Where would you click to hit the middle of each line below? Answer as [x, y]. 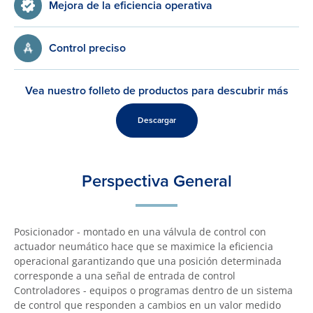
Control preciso [87, 48]
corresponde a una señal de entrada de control [125, 276]
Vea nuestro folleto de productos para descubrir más [156, 90]
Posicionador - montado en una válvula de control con [140, 232]
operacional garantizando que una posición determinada [148, 261]
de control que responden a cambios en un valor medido [147, 305]
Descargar [156, 120]
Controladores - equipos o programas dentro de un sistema [153, 290]
